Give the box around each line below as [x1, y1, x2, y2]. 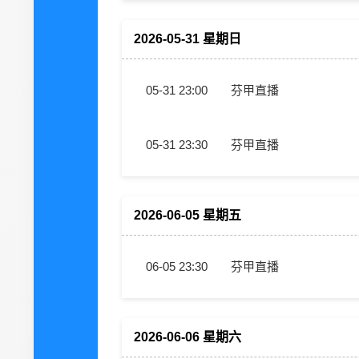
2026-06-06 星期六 [134, 330, 241, 344]
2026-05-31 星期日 [134, 32, 241, 46]
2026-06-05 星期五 [134, 208, 241, 222]
